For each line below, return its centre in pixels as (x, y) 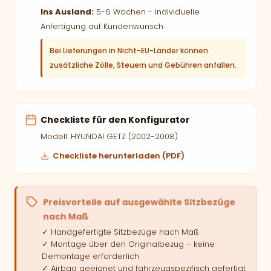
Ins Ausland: (67, 12)
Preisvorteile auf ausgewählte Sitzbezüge (139, 202)
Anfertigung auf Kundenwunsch (102, 26)
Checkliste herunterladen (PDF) (119, 156)
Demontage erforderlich (90, 256)
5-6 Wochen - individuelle (147, 12)
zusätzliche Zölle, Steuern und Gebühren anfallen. (143, 65)
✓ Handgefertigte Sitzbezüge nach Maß (120, 232)
